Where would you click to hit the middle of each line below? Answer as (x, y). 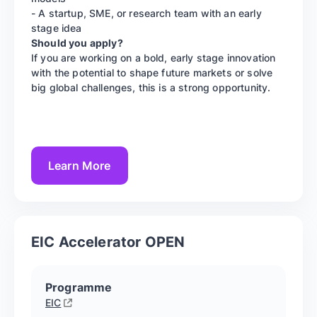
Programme (79, 288)
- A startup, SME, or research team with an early (146, 13)
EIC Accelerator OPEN (108, 242)
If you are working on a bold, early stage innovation (154, 58)
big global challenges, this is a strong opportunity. (151, 88)
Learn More (80, 165)
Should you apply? (77, 43)
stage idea (57, 28)
